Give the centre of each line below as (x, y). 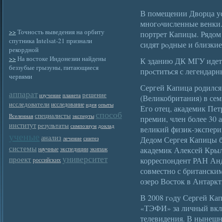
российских (47, 160)
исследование (68, 104)
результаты (53, 126)
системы (23, 148)
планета (72, 95)
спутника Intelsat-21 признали (51, 41)
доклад (106, 126)
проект (20, 159)
